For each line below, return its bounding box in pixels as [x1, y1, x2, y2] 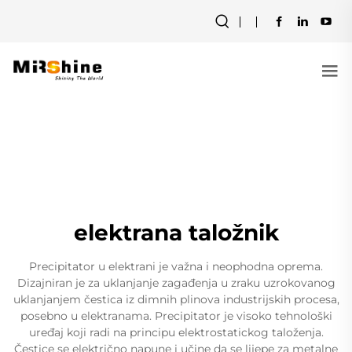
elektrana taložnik [73, 219, 279, 246]
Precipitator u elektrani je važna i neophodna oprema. [29, 259, 323, 273]
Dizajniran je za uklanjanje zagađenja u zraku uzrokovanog [16, 276, 335, 290]
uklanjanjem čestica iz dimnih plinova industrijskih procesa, [13, 292, 339, 306]
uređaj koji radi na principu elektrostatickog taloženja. [28, 325, 324, 339]
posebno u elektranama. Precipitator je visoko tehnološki [20, 309, 332, 323]
